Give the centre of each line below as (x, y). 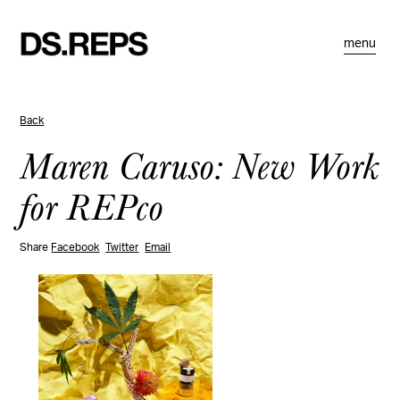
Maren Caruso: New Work (200, 164)
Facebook (75, 247)
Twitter (122, 247)
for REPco (92, 205)
